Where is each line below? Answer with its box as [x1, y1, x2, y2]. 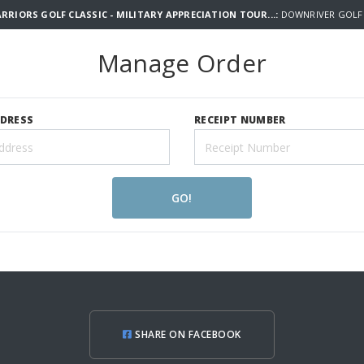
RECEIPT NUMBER [194, 113, 286, 127]
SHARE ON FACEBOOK [132, 327, 241, 341]
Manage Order [97, 46, 267, 80]
